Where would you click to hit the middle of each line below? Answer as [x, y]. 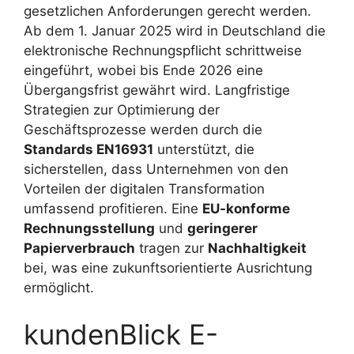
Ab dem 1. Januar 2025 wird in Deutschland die [175, 30]
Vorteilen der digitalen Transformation [144, 188]
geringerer [222, 228]
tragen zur [171, 248]
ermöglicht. [59, 287]
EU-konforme [246, 208]
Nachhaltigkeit [257, 248]
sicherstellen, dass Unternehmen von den [156, 169]
